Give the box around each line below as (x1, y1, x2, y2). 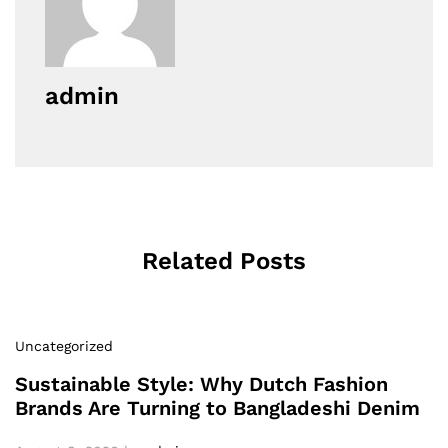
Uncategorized (15, 338, 113, 355)
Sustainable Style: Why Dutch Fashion (15, 372, 388, 397)
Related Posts (142, 247, 306, 276)
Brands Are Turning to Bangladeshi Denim (15, 396, 420, 421)
